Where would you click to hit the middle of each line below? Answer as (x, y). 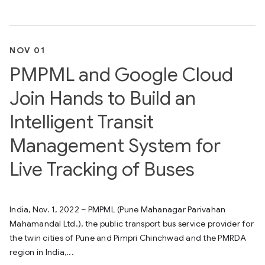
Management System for (115, 146)
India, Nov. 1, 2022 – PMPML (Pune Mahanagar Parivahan (118, 209)
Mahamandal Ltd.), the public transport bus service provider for (132, 224)
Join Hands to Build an (103, 98)
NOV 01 (28, 50)
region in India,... (42, 252)
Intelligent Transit (82, 122)
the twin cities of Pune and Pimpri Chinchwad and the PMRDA (128, 238)
